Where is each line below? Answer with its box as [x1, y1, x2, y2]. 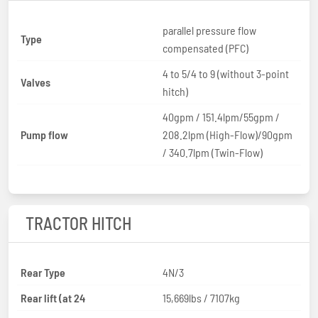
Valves [21, 75, 50, 89]
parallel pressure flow [163, 23, 256, 37]
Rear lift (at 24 [21, 290, 85, 305]
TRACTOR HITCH [26, 212, 131, 234]
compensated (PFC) [163, 40, 248, 55]
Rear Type [21, 265, 65, 279]
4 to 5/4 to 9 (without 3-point [163, 66, 289, 80]
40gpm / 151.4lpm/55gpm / [163, 109, 280, 124]
